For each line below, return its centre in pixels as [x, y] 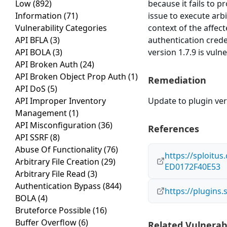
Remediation [177, 80]
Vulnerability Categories [61, 28]
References [174, 129]
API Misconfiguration [57, 125]
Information [40, 16]
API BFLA [33, 40]
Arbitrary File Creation [58, 162]
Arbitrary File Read [51, 174]
